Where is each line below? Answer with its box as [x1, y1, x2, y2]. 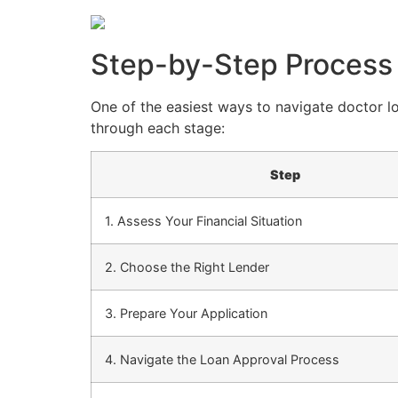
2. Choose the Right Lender [105, 259, 269, 275]
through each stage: [91, 118, 225, 137]
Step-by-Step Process [91, 46, 393, 82]
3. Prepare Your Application [105, 305, 267, 321]
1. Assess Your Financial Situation [105, 212, 302, 228]
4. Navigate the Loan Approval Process [105, 351, 339, 367]
